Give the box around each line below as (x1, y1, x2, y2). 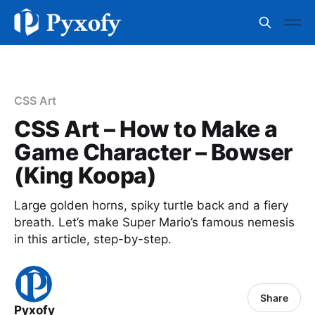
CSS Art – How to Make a (14, 115, 278, 143)
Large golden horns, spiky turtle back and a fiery (14, 198, 288, 212)
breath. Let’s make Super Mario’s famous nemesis (14, 215, 295, 229)
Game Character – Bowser (14, 139, 292, 166)
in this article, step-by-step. (14, 232, 172, 246)
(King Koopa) (14, 162, 157, 189)
